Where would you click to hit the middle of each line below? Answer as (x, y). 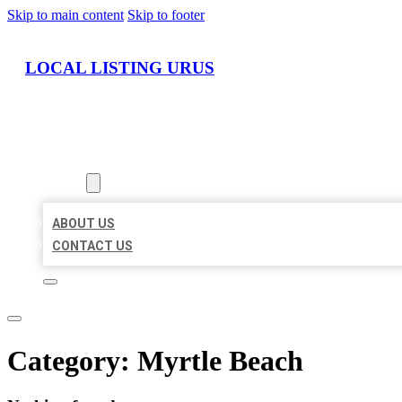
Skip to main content (66, 15)
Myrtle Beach (220, 360)
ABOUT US (83, 224)
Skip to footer (166, 15)
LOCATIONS (79, 161)
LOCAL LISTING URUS (120, 67)
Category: (72, 360)
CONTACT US (92, 246)
